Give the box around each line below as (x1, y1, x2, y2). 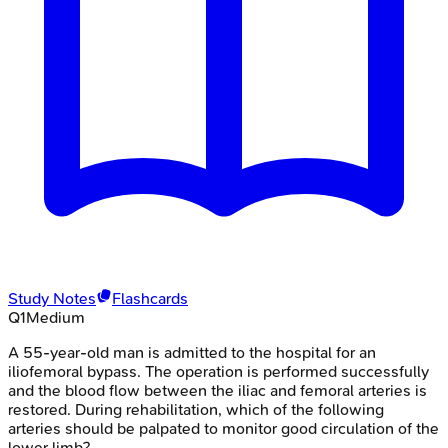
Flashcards (112, 288, 188, 308)
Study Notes (8, 288, 96, 308)
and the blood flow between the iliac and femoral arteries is (8, 380, 427, 400)
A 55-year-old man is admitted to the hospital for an (8, 342, 376, 362)
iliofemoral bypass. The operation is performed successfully (8, 361, 429, 381)
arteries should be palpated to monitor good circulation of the (8, 418, 439, 438)
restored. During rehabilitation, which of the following (8, 399, 384, 419)
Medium (26, 307, 85, 327)
